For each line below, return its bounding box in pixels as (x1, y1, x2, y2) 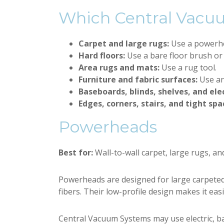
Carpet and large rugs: (78, 38, 169, 49)
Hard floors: (78, 50, 125, 61)
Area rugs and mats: (78, 62, 159, 73)
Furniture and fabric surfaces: (78, 74, 197, 85)
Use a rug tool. (159, 62, 216, 73)
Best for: (58, 147, 93, 158)
